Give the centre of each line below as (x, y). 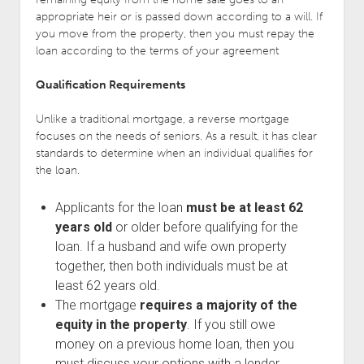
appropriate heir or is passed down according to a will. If (179, 16)
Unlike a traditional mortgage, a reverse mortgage (162, 119)
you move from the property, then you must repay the (175, 33)
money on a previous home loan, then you (174, 344)
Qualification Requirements (110, 84)
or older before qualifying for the (205, 227)
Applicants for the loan (120, 207)
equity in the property (121, 324)
